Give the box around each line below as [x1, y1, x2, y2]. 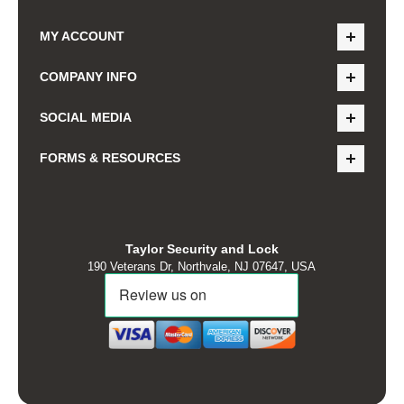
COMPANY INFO [40, 69, 138, 84]
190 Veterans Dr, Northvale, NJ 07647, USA [87, 259, 317, 273]
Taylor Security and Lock [124, 241, 279, 256]
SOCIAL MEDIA [40, 109, 133, 124]
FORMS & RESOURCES [40, 150, 181, 165]
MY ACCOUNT [40, 28, 125, 43]
